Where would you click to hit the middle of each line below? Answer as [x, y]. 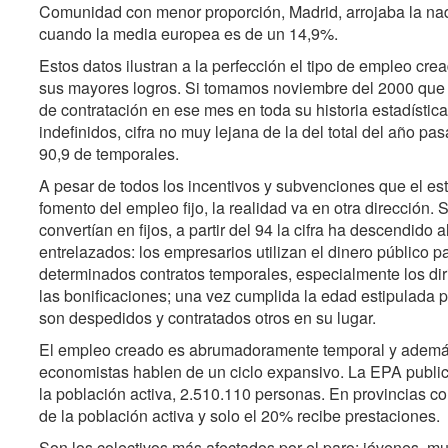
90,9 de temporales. [109, 153]
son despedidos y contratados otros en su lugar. [207, 317]
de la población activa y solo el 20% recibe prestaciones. [239, 415]
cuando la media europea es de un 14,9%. [188, 33]
